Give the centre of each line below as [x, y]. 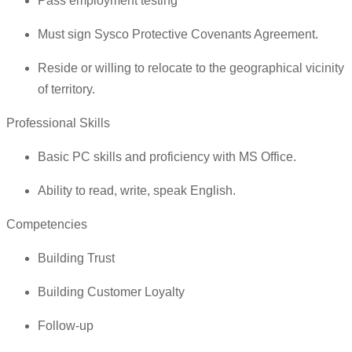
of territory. [66, 90]
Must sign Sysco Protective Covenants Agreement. [178, 35]
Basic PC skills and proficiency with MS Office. [167, 157]
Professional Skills [58, 123]
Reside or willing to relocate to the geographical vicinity [191, 68]
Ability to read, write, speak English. [137, 191]
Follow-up [66, 326]
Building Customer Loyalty [111, 292]
